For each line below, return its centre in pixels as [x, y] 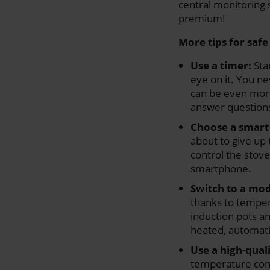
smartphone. [221, 168]
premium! [202, 18]
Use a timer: [221, 65]
